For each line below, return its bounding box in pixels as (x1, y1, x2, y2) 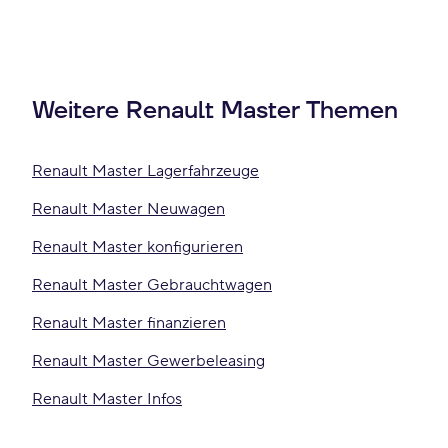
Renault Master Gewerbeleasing (32, 351, 265, 371)
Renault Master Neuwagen (32, 199, 225, 219)
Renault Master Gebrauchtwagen (32, 275, 272, 295)
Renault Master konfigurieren (32, 237, 243, 257)
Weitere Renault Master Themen (32, 95, 398, 127)
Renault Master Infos (32, 389, 182, 409)
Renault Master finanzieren (32, 313, 226, 333)
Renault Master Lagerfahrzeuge (32, 161, 259, 181)
